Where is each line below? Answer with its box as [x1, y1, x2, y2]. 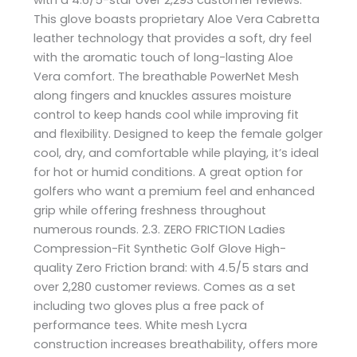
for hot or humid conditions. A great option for [33, 163, 304, 180]
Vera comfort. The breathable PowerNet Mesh [33, 68, 300, 84]
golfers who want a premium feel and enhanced [33, 182, 316, 199]
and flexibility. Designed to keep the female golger [33, 125, 324, 142]
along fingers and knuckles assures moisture [33, 87, 292, 104]
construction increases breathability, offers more [33, 335, 319, 352]
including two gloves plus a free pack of [33, 297, 265, 314]
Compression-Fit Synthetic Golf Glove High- [33, 240, 287, 257]
